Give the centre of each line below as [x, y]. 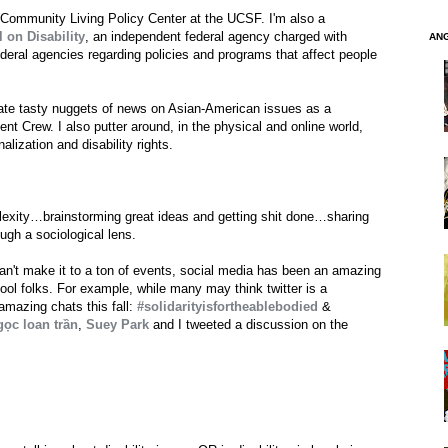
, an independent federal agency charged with [216, 37]
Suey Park [117, 325]
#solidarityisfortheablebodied [227, 307]
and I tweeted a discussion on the [248, 325]
